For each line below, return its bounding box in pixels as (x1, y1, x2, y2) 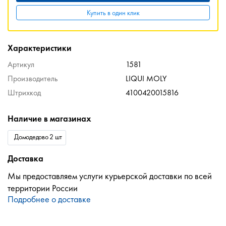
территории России (8, 183, 78, 194)
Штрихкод (8, 88, 41, 97)
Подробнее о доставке (8, 194, 91, 205)
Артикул (8, 60, 34, 69)
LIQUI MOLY (126, 74, 167, 83)
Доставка (8, 153, 43, 164)
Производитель (8, 74, 58, 83)
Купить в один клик (86, 9, 140, 17)
